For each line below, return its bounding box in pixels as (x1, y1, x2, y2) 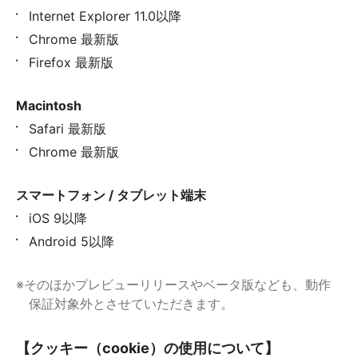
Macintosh (16, 97, 82, 113)
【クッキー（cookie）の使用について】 (16, 340, 279, 356)
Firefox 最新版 (29, 54, 113, 70)
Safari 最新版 (29, 121, 106, 137)
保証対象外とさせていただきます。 (29, 296, 233, 312)
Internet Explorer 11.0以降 (29, 8, 181, 24)
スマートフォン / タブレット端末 (16, 187, 206, 203)
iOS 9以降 (29, 210, 87, 226)
